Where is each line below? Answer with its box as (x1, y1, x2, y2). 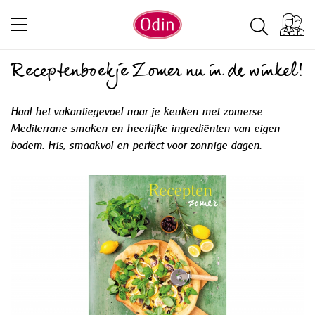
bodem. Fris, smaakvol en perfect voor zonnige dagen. (11, 139, 262, 152)
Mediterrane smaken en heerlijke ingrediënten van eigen (11, 122, 280, 135)
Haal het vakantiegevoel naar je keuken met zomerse (11, 105, 262, 118)
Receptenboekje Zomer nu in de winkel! (11, 56, 302, 89)
